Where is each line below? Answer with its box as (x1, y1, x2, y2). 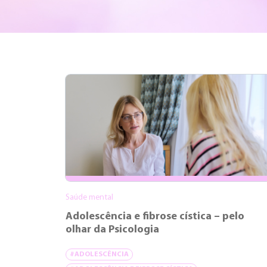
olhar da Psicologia (66, 223, 159, 235)
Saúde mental (66, 193, 113, 202)
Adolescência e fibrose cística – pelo (66, 210, 244, 222)
